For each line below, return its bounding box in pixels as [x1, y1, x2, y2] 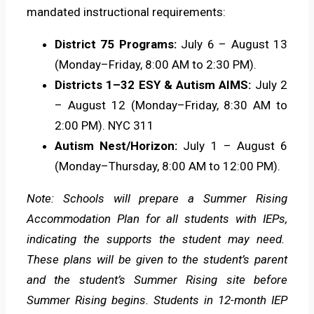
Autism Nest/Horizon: [55, 139, 178, 153]
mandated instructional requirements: [27, 5, 226, 20]
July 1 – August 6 [177, 139, 288, 153]
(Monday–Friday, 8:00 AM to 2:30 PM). [55, 57, 257, 72]
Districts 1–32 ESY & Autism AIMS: [55, 78, 252, 93]
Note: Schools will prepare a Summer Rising [27, 191, 287, 206]
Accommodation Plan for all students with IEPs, [27, 212, 287, 226]
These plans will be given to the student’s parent [27, 252, 287, 267]
